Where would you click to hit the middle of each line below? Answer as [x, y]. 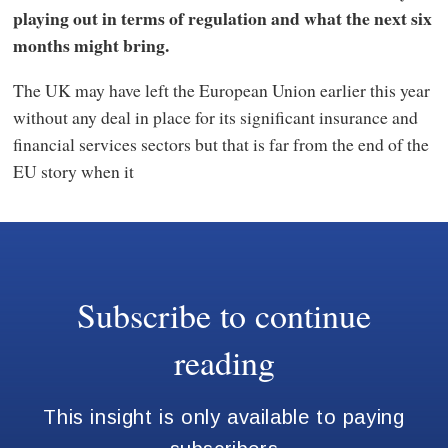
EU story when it [73, 171]
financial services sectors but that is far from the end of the [220, 144]
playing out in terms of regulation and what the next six [222, 17]
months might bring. [90, 44]
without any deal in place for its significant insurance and [215, 117]
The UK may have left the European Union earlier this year [221, 90]
